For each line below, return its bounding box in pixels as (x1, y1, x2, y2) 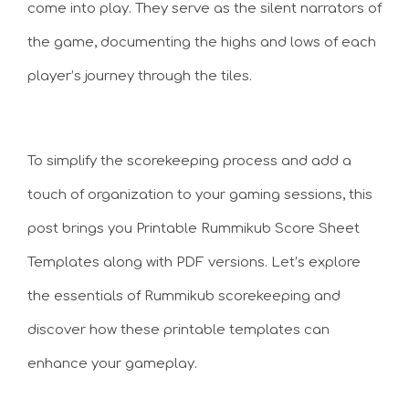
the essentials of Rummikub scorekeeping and (27, 288, 341, 304)
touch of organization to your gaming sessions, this (27, 186, 372, 203)
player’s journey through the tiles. (27, 68, 256, 84)
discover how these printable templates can (27, 321, 330, 338)
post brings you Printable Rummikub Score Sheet (27, 220, 360, 236)
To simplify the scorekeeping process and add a (27, 152, 351, 169)
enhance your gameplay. (27, 355, 201, 372)
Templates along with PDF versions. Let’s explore (27, 254, 361, 270)
